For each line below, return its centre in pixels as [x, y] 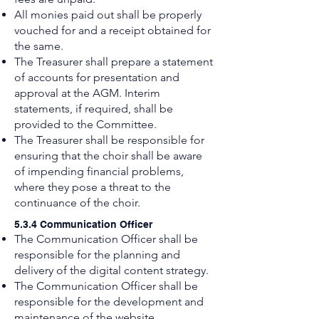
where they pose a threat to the [93, 187]
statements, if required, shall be [94, 109]
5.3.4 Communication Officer [83, 224]
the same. [39, 46]
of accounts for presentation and [97, 77]
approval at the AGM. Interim [87, 93]
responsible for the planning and [97, 255]
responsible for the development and [109, 302]
